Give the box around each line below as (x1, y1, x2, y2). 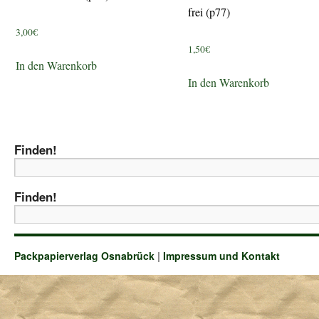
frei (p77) (187, 4, 230, 19)
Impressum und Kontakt (163, 248, 280, 263)
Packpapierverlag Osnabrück (14, 248, 157, 263)
